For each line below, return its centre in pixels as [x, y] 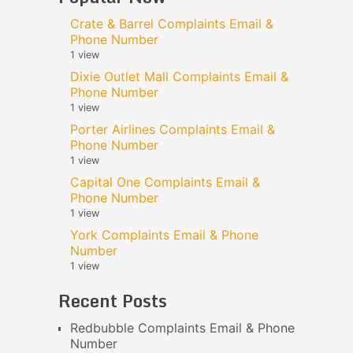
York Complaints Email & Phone [164, 234]
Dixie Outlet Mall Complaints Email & [179, 76]
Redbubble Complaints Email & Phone [182, 327]
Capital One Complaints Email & [165, 182]
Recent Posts [112, 300]
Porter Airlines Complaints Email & [172, 129]
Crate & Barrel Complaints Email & [171, 23]
